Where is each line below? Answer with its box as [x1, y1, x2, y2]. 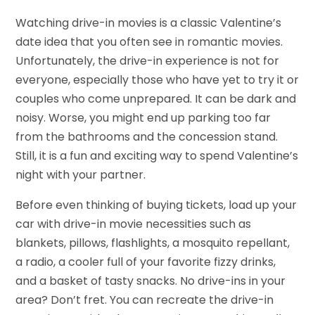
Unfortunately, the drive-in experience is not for [15, 53, 280, 70]
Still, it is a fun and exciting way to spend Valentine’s [15, 148, 299, 165]
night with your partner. [15, 167, 146, 184]
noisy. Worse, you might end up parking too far [15, 110, 271, 127]
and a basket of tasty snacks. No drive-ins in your [15, 273, 286, 290]
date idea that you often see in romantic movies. [15, 34, 283, 51]
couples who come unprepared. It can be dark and [15, 91, 297, 108]
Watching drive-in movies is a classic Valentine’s [15, 15, 282, 32]
